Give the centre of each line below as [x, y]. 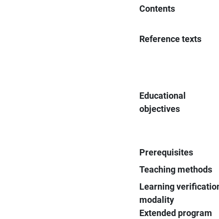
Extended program [176, 213]
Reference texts [171, 39]
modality [157, 199]
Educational [163, 95]
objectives [160, 109]
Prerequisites [166, 152]
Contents [157, 8]
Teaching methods [176, 169]
